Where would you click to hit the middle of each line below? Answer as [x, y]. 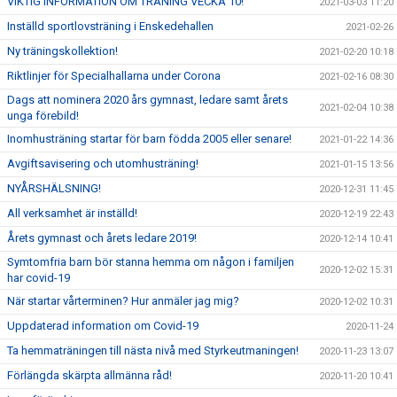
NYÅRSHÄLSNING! [54, 188]
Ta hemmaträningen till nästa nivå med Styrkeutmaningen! [153, 350]
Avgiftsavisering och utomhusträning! [103, 163]
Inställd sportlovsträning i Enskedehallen [110, 26]
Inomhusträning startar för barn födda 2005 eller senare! [149, 138]
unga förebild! [43, 115]
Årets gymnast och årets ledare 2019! [102, 237]
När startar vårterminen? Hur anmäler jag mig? [123, 300]
